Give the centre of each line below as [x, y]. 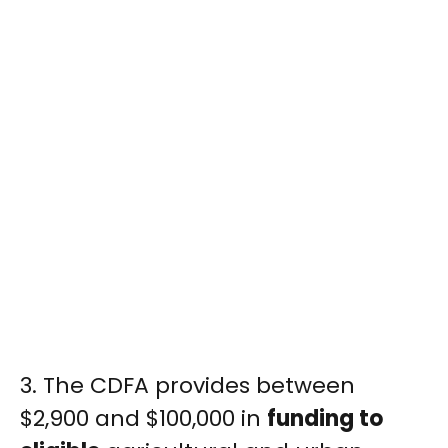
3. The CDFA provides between [187, 386]
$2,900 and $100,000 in [143, 419]
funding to [325, 419]
